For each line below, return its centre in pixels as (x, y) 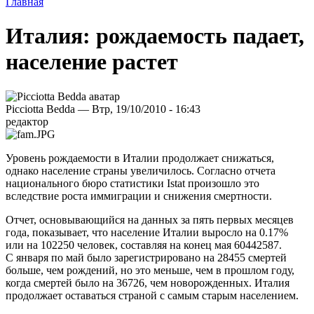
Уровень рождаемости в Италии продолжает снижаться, (140, 158)
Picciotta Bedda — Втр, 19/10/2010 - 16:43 (103, 109)
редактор (27, 121)
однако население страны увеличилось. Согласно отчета (141, 170)
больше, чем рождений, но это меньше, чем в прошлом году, (150, 270)
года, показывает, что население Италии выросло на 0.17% (147, 232)
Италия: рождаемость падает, (155, 36)
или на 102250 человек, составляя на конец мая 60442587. (144, 245)
